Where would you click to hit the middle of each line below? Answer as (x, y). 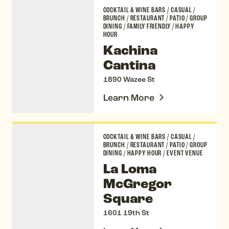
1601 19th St (126, 213)
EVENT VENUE (184, 153)
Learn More (129, 98)
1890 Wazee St (129, 80)
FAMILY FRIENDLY (149, 26)
